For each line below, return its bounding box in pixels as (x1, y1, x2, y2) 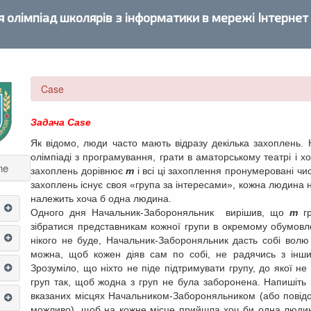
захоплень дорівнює (31, 165, 126, 176)
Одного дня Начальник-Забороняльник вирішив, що (31, 207, 289, 218)
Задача (31, 117, 65, 128)
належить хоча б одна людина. (31, 193, 171, 204)
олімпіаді (31, 151, 76, 162)
